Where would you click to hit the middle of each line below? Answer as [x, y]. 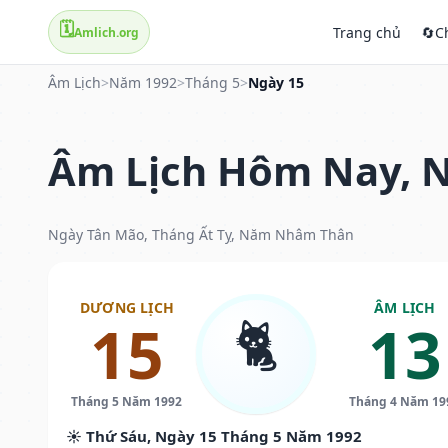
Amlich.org [106, 32]
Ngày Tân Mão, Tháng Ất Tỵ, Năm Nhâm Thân [201, 234]
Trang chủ [367, 32]
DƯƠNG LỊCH [126, 307]
